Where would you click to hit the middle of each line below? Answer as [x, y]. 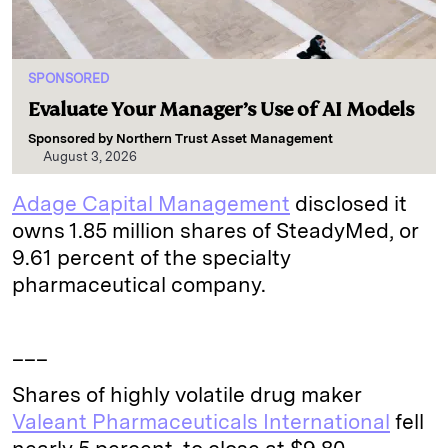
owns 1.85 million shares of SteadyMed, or [215, 231]
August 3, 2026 [90, 157]
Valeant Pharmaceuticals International [201, 422]
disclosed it [348, 204]
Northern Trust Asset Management [224, 139]
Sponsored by [72, 139]
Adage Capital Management [151, 204]
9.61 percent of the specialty [151, 258]
